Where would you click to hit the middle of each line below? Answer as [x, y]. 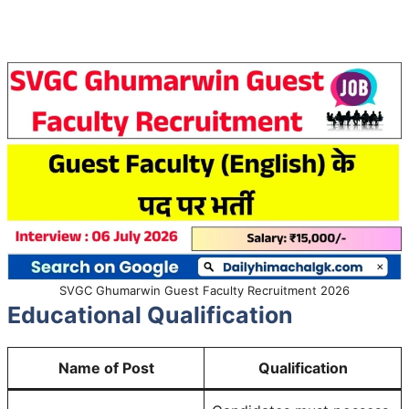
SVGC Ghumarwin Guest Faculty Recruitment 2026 [204, 290]
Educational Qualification [150, 315]
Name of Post [106, 367]
